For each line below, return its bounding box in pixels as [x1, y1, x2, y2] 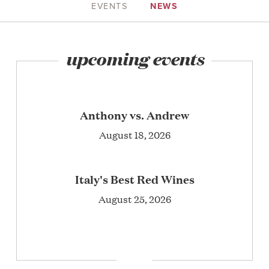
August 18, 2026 [98, 127, 171, 142]
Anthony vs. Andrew [80, 107, 189, 122]
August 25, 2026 [98, 192, 171, 206]
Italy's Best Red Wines [74, 171, 195, 187]
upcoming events [65, 46, 204, 71]
